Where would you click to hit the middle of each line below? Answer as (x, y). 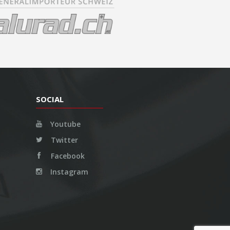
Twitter (63, 140)
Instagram (68, 171)
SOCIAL (50, 99)
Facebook (66, 156)
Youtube (64, 124)
